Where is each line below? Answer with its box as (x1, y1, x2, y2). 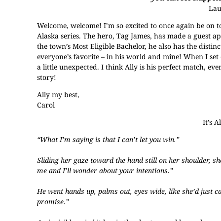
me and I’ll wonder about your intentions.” (37, 166, 173, 175)
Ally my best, (37, 90, 79, 99)
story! (37, 73, 56, 82)
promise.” (37, 197, 69, 206)
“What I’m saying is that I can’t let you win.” (37, 135, 179, 144)
